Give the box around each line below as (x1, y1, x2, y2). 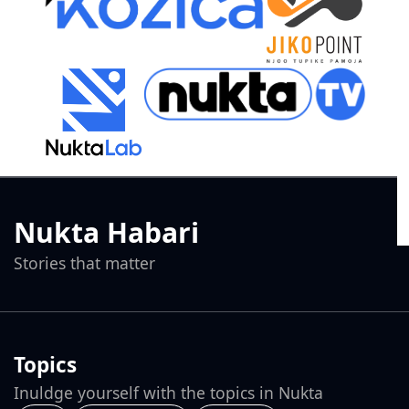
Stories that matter (14, 252, 155, 275)
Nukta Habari (14, 214, 199, 252)
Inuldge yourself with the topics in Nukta (14, 382, 323, 404)
